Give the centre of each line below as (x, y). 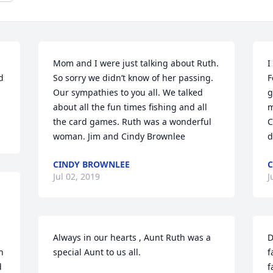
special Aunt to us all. (97, 252)
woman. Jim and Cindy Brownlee (119, 136)
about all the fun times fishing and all (130, 107)
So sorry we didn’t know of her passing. (133, 77)
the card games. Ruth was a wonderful (133, 121)
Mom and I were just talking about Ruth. (136, 63)
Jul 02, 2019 (77, 176)
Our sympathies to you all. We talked (128, 92)
